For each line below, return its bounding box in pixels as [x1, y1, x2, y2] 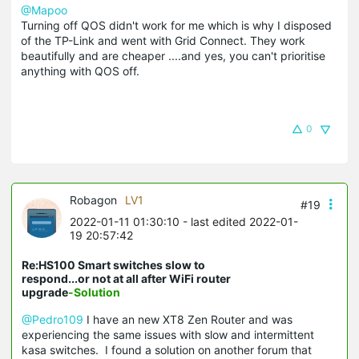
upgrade [22, 285, 68, 300]
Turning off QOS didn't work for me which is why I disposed [21, 18, 332, 33]
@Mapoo [21, 3, 67, 18]
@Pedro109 [22, 313, 83, 327]
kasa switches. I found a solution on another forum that [22, 343, 312, 357]
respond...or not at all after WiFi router [22, 272, 231, 286]
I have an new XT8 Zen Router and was [83, 313, 292, 327]
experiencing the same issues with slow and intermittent [22, 328, 314, 342]
